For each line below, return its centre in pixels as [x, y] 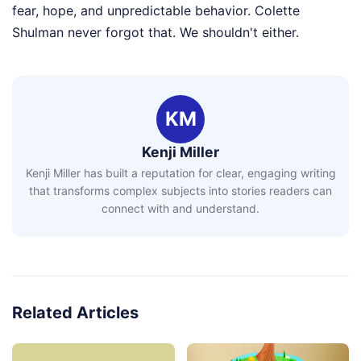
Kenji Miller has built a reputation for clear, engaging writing [180, 173]
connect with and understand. [180, 209]
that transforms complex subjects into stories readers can [180, 191]
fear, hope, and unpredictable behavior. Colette [156, 10]
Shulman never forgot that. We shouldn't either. [156, 32]
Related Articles [75, 313]
